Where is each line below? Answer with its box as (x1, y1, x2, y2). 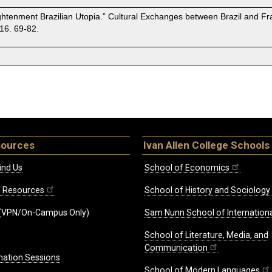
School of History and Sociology (144, 185, 270, 195)
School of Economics (144, 163, 229, 173)
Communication (144, 243, 208, 253)
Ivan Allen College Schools (143, 139, 270, 152)
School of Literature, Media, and (144, 230, 268, 240)
